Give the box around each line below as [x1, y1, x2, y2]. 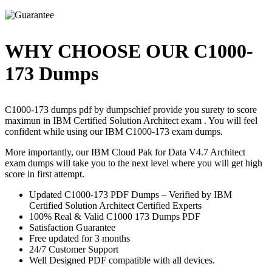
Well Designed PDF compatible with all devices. [29, 255, 215, 266]
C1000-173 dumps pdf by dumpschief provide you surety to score [5, 104, 257, 115]
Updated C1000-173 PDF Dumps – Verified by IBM [29, 189, 232, 200]
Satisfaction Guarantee [29, 222, 115, 233]
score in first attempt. [5, 169, 84, 180]
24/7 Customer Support [29, 244, 118, 255]
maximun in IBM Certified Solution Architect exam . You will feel [5, 115, 257, 126]
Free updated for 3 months [29, 233, 130, 244]
